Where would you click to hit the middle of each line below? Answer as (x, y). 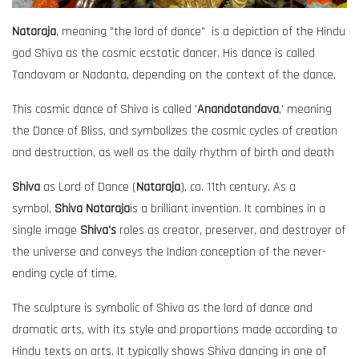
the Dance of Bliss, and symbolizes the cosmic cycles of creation (175, 131)
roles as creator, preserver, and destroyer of (231, 230)
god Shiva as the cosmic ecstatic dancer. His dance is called (163, 53)
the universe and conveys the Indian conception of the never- (169, 252)
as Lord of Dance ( (88, 187)
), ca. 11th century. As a (238, 187)
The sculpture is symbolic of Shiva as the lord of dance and (162, 308)
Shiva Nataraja (92, 208)
